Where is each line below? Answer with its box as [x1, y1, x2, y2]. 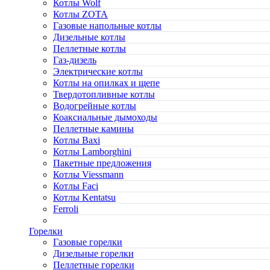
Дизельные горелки [53, 248, 134, 259]
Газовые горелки [53, 237, 122, 248]
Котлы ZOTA [53, 9, 108, 20]
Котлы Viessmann [53, 169, 124, 180]
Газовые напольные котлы [53, 20, 162, 31]
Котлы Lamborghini [53, 146, 131, 157]
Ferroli [53, 204, 78, 215]
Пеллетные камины [53, 124, 134, 134]
